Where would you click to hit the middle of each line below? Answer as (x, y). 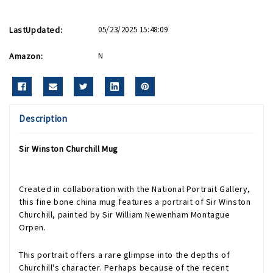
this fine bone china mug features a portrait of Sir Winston (135, 202)
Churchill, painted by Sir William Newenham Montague (125, 214)
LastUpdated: (36, 30)
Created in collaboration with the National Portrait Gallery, (135, 189)
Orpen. (33, 227)
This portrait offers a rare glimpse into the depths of (125, 255)
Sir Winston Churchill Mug (69, 149)
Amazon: (26, 56)
